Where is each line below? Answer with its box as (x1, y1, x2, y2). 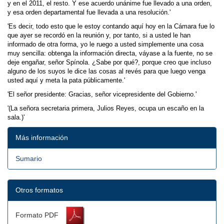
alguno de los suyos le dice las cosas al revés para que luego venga (7, 68, 205, 75)
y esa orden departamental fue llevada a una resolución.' (7, 9, 170, 16)
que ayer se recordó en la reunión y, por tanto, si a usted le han (7, 32, 190, 39)
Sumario (15, 154, 42, 162)
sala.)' (7, 114, 24, 121)
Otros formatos (15, 186, 63, 194)
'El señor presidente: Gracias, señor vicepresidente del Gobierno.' (7, 91, 196, 98)
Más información (15, 133, 68, 141)
